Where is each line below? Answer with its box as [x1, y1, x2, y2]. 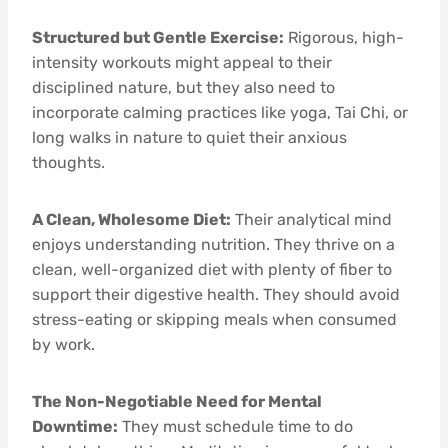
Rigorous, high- [284, 27, 404, 47]
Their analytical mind [231, 209, 392, 229]
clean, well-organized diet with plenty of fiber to [32, 259, 392, 279]
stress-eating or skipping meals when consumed [32, 309, 397, 329]
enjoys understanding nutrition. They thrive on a [32, 234, 395, 254]
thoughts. [32, 152, 105, 172]
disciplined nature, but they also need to [32, 77, 335, 97]
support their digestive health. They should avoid [32, 284, 400, 304]
